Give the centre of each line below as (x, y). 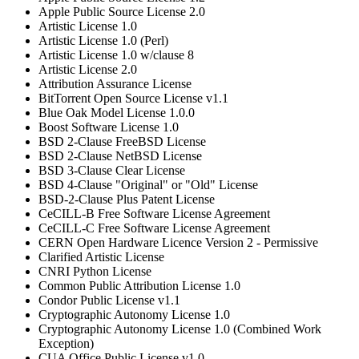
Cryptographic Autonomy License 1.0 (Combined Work (180, 329)
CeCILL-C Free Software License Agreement (154, 228)
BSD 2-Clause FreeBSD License (122, 141)
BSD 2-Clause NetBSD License (120, 155)
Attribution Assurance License (115, 83)
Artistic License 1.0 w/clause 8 (116, 54)
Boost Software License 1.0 (109, 127)
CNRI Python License (95, 271)
